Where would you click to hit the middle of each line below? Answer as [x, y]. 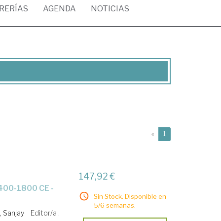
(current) [178, 133]
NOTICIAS [110, 9]
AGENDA [59, 9]
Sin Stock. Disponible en [130, 196]
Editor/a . [45, 213]
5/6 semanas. [115, 205]
